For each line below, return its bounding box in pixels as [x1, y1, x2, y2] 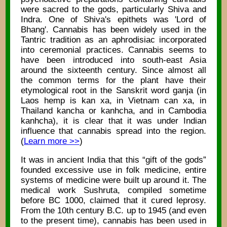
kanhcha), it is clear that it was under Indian [20, 116, 207, 126]
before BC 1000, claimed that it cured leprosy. [20, 195, 207, 205]
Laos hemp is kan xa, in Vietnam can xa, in [20, 95, 207, 105]
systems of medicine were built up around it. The [20, 175, 207, 185]
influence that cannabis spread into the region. [20, 126, 207, 136]
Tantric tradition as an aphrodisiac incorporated [20, 34, 207, 45]
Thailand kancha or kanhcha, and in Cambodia [20, 105, 207, 116]
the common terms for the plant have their [20, 75, 207, 85]
